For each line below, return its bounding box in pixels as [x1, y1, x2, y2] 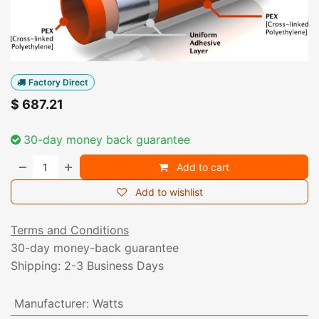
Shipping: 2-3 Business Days [11, 258, 164, 273]
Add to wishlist [135, 185, 203, 198]
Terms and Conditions [11, 222, 129, 237]
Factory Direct [28, 76, 88, 88]
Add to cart [174, 160, 230, 173]
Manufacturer [14, 296, 86, 310]
